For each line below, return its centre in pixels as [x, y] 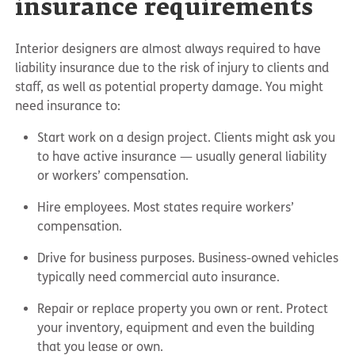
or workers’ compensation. [113, 176]
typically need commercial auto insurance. [159, 277]
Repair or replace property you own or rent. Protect [183, 309]
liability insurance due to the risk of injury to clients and [172, 68]
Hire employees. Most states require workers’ [166, 208]
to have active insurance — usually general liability [182, 157]
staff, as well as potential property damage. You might [170, 87]
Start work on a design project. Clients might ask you [187, 138]
